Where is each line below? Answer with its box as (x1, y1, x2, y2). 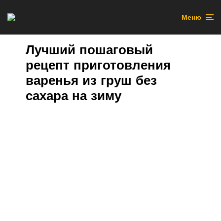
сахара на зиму (26, 87, 121, 104)
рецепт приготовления (26, 57, 171, 73)
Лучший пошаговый (26, 41, 153, 58)
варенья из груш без (26, 72, 157, 88)
